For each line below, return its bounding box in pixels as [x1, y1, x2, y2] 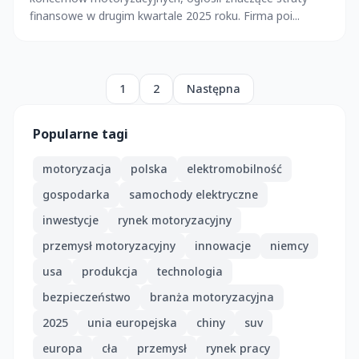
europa [42, 340, 83, 356]
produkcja [82, 263, 138, 279]
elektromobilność [187, 160, 282, 176]
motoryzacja [42, 160, 111, 176]
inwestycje [42, 212, 99, 228]
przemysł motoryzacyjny [42, 237, 175, 253]
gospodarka [42, 186, 110, 202]
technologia [157, 263, 223, 279]
